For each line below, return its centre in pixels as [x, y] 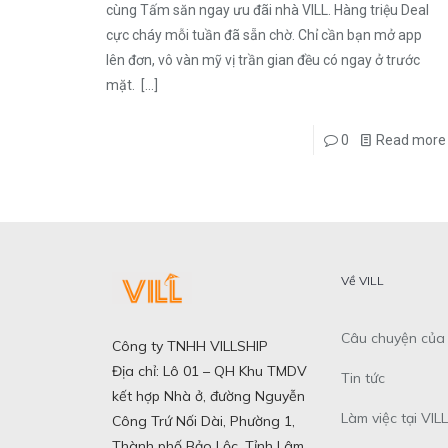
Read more [410, 140]
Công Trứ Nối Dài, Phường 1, [203, 421]
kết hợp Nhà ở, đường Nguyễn [208, 396]
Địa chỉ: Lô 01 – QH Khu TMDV [209, 371]
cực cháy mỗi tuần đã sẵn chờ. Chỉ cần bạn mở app [263, 35]
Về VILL [362, 281]
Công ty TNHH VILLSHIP [190, 346]
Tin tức [362, 378]
